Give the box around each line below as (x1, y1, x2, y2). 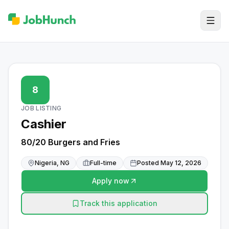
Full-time (90, 159, 117, 167)
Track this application (80, 199, 157, 208)
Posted (137, 159, 161, 167)
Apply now (91, 176, 129, 185)
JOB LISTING (21, 104, 62, 112)
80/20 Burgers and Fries (21, 137, 120, 147)
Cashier (21, 117, 66, 131)
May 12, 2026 (161, 159, 201, 167)
